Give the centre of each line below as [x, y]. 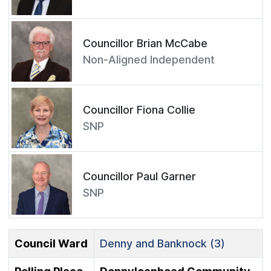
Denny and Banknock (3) [162, 243]
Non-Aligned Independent [149, 60]
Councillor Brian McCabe [145, 44]
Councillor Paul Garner [139, 177]
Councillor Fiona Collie [139, 110]
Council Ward [51, 243]
